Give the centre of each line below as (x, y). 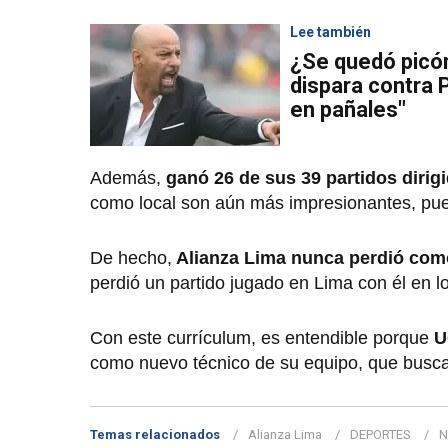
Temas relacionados (155, 435)
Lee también (330, 32)
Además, (125, 178)
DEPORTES (380, 435)
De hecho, (131, 258)
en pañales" (348, 110)
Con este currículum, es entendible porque (262, 338)
